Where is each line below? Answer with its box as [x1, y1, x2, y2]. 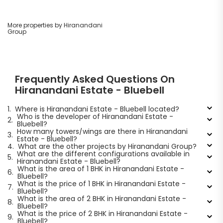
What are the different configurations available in [16, 148, 190, 159]
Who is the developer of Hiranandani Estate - [16, 111, 173, 121]
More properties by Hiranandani [7, 20, 103, 29]
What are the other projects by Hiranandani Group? [17, 141, 197, 151]
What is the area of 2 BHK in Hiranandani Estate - [17, 193, 186, 204]
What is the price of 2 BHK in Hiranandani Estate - [17, 208, 188, 219]
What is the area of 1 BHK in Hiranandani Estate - [17, 163, 184, 174]
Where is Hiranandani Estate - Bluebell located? [14, 104, 179, 114]
